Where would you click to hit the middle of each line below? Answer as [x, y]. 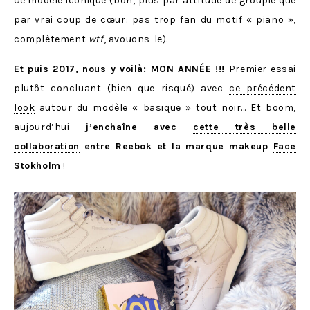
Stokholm [37, 166]
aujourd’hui [50, 127]
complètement [51, 39]
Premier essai [262, 69]
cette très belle [245, 127]
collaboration [47, 146]
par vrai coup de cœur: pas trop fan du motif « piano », [155, 20]
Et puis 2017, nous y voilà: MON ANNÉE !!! [121, 69]
